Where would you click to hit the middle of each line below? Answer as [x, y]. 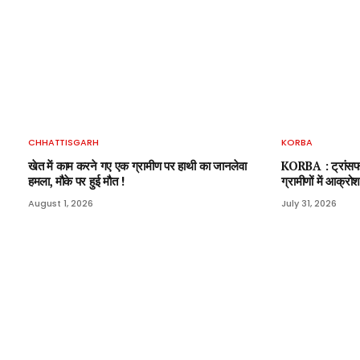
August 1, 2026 [61, 203]
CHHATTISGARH [63, 142]
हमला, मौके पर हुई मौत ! [76, 181]
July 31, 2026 [309, 203]
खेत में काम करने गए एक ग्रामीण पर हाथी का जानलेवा [137, 166]
